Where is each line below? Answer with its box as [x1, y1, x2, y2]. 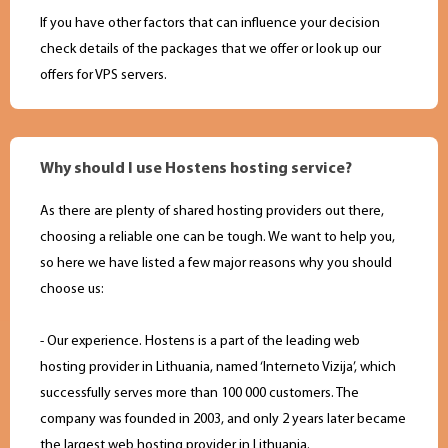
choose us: [40, 282, 104, 298]
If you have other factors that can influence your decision [40, 16, 380, 32]
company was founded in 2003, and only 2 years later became [40, 412, 406, 428]
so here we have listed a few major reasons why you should [40, 256, 392, 272]
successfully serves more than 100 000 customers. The [40, 386, 359, 402]
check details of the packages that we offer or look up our [40, 42, 381, 58]
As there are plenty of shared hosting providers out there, [40, 204, 384, 220]
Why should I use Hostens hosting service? [40, 161, 352, 178]
